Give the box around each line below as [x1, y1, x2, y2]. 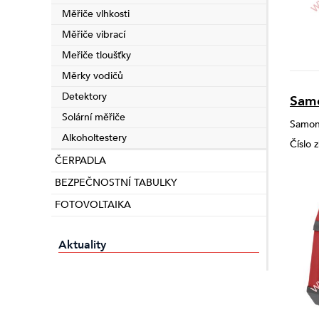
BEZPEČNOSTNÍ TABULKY [55, 176, 177, 189]
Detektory [62, 90, 107, 103]
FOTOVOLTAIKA [55, 198, 131, 211]
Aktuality [58, 237, 106, 253]
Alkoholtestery [62, 131, 127, 145]
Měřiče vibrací [62, 28, 125, 41]
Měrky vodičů [62, 69, 123, 83]
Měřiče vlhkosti [62, 7, 130, 21]
